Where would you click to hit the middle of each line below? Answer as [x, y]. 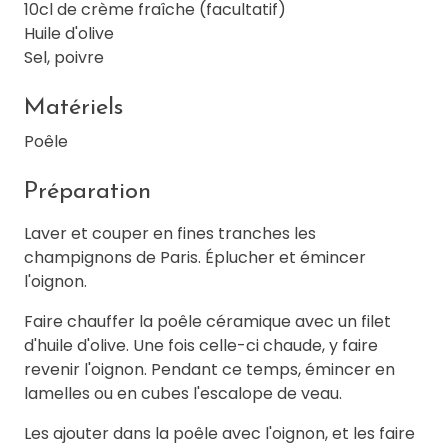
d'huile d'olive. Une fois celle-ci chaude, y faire [201, 346]
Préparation [87, 192]
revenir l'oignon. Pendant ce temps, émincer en [209, 370]
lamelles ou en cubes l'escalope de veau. [183, 394]
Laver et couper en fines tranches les [170, 234]
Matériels [73, 108]
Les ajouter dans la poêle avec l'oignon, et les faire [219, 434]
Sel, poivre [64, 58]
